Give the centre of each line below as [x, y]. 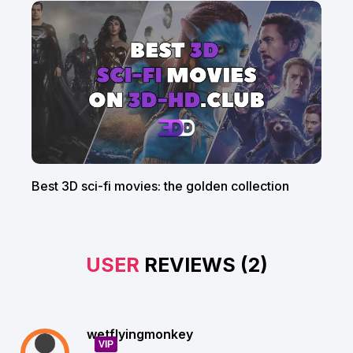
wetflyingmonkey [140, 334]
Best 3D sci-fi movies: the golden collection [160, 186]
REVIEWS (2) [203, 264]
